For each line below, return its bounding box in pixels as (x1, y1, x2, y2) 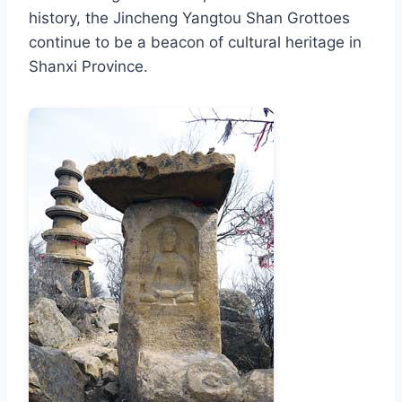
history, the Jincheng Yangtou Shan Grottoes (29, 8, 350, 27)
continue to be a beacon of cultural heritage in (29, 32, 362, 51)
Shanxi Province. (29, 57, 148, 75)
